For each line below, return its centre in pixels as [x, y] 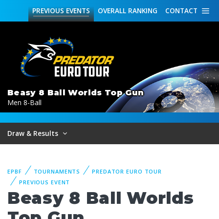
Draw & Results [34, 133]
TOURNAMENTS [57, 171]
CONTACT [181, 11]
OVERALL [112, 11]
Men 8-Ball [24, 102]
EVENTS [77, 11]
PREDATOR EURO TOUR [127, 171]
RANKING [142, 11]
